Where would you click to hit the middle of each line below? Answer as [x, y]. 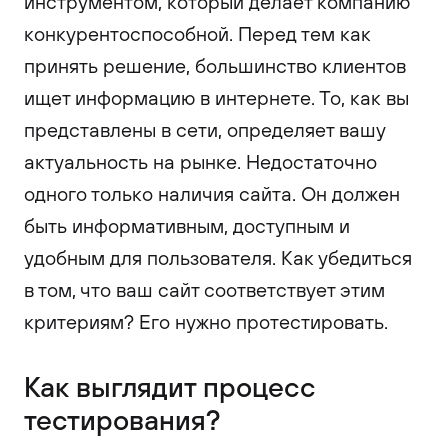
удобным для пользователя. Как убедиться [218, 257]
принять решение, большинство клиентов [215, 65]
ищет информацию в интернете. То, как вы [216, 97]
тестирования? [122, 419]
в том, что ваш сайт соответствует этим [204, 289]
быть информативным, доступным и [187, 225]
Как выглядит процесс [170, 386]
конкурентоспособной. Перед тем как [197, 33]
